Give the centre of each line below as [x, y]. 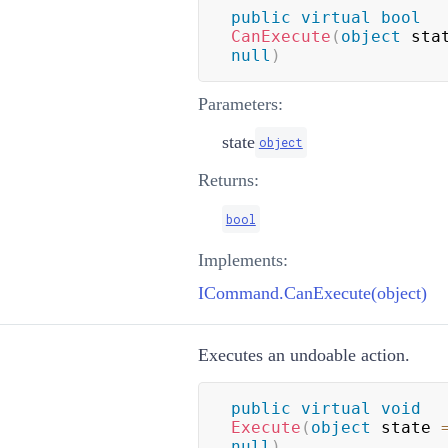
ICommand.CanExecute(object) [312, 292]
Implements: [242, 259]
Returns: [228, 179]
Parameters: [240, 103]
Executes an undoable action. [303, 354]
